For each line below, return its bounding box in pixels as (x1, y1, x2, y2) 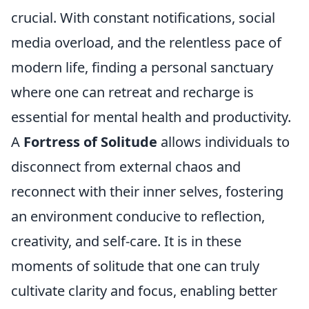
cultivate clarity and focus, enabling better (11, 281, 277, 300)
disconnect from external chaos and (11, 157, 241, 176)
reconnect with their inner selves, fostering (11, 181, 283, 201)
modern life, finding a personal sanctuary (11, 57, 273, 77)
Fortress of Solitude (23, 132, 157, 151)
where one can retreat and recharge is (11, 82, 254, 101)
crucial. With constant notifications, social (11, 8, 275, 27)
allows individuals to (157, 132, 290, 151)
